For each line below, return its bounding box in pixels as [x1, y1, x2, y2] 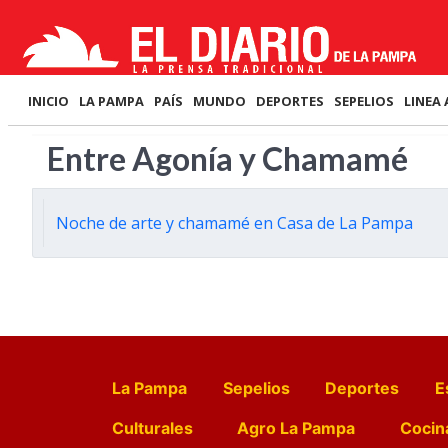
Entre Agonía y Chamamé [47, 139, 408, 178]
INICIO [28, 92, 69, 110]
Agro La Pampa [237, 418, 356, 438]
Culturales [112, 418, 193, 438]
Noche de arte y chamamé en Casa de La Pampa [56, 212, 413, 234]
